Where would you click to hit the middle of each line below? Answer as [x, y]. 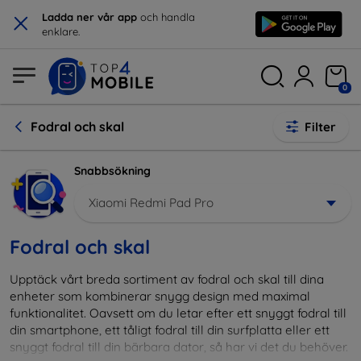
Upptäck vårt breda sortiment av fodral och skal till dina [167, 279]
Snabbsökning [112, 171]
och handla [166, 17]
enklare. [61, 31]
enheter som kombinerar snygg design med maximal [160, 296]
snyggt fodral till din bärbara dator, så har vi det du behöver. [179, 346]
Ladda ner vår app [89, 17]
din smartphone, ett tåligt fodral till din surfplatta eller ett [170, 330]
